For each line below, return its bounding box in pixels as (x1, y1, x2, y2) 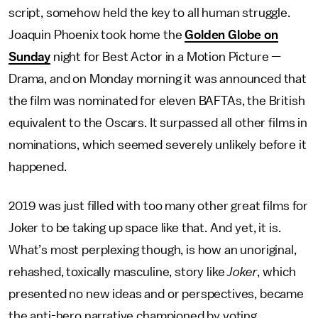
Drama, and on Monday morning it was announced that (9, 72, 307, 85)
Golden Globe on (185, 28, 278, 41)
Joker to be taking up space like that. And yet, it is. (9, 221, 281, 234)
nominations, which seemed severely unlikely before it (9, 138, 307, 151)
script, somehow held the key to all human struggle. (9, 6, 290, 19)
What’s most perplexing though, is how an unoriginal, (9, 243, 297, 256)
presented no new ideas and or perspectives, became (9, 287, 304, 300)
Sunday (9, 50, 51, 63)
